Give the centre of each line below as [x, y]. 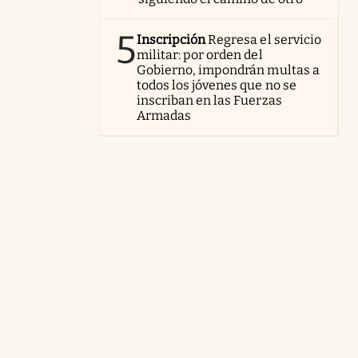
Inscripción [171, 40]
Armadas [164, 115]
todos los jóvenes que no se [217, 85]
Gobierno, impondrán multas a [228, 70]
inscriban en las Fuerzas [209, 100]
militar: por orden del [200, 55]
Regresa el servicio [265, 40]
